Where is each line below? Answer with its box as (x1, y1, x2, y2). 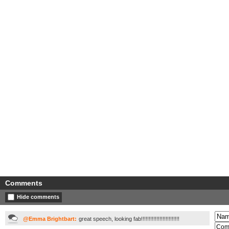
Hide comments (17, 194, 59, 200)
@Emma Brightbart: (23, 216, 77, 222)
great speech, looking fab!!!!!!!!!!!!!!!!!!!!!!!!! (79, 216, 179, 222)
